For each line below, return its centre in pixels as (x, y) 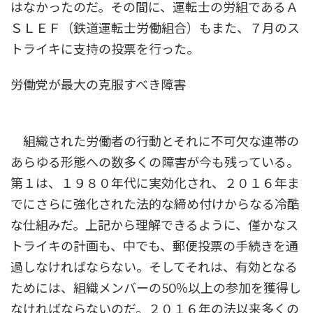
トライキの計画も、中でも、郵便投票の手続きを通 (154, 246)
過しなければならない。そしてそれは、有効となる (154, 267)
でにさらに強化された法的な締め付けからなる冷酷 (155, 204)
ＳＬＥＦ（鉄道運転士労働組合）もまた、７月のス (155, 28)
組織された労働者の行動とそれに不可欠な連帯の (155, 141)
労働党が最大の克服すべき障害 (98, 85)
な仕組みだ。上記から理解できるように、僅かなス (154, 225)
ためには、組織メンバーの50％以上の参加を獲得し (156, 288)
